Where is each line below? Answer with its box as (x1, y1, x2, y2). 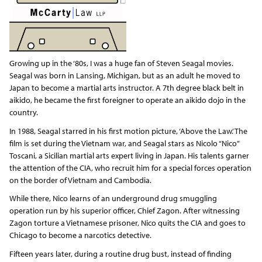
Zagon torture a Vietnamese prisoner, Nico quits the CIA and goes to (9, 218, 246, 228)
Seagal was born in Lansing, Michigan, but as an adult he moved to (9, 70, 240, 81)
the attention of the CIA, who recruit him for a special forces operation (9, 162, 251, 173)
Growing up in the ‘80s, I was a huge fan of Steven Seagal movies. (9, 58, 233, 68)
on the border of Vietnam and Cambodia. (9, 174, 151, 185)
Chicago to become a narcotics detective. (9, 230, 151, 240)
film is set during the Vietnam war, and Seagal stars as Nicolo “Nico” (9, 137, 239, 149)
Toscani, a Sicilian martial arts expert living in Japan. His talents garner (9, 150, 249, 161)
